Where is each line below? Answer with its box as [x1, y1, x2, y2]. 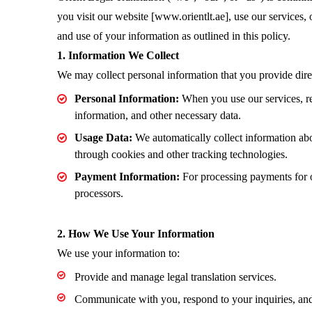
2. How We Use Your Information [57, 228, 215, 240]
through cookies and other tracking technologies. [75, 148, 288, 160]
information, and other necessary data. [75, 109, 242, 121]
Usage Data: [75, 132, 133, 143]
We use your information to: [57, 247, 180, 259]
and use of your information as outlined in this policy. [57, 30, 291, 42]
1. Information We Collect [57, 49, 180, 61]
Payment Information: [75, 171, 180, 182]
